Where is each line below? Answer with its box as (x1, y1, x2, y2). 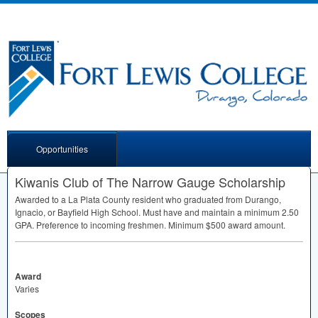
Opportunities (36, 143, 88, 155)
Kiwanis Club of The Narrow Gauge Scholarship (15, 172, 285, 192)
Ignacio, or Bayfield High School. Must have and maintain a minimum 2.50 (15, 206, 299, 219)
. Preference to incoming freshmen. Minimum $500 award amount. (32, 219, 285, 231)
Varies (15, 283, 39, 295)
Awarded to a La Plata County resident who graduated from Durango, (15, 193, 281, 206)
